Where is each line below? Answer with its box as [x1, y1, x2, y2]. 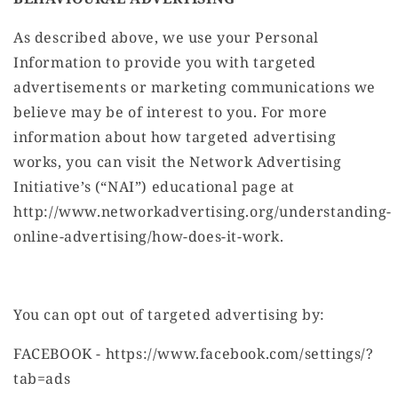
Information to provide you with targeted [13, 52, 317, 73]
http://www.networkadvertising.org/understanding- [13, 202, 392, 222]
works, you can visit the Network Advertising [13, 152, 342, 172]
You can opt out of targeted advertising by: [13, 305, 325, 325]
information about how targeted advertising [13, 127, 337, 147]
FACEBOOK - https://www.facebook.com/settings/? [13, 344, 374, 364]
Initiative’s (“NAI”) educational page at [13, 177, 296, 197]
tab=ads [13, 369, 71, 389]
